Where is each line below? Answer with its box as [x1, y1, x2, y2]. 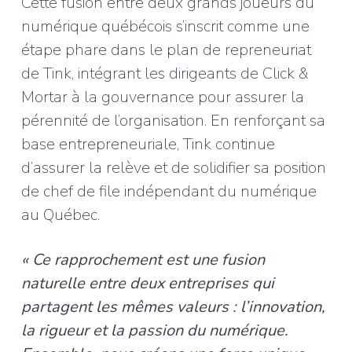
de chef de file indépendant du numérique [20, 181, 317, 202]
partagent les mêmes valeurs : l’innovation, [20, 296, 325, 317]
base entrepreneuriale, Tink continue [20, 134, 275, 155]
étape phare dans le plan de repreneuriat [20, 39, 311, 60]
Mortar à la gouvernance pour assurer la [20, 86, 304, 108]
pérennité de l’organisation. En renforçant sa [20, 110, 325, 131]
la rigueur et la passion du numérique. [20, 320, 288, 341]
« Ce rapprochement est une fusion [20, 249, 265, 270]
